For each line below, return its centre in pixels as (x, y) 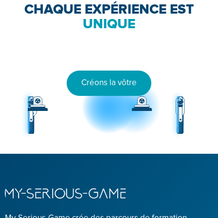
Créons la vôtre (109, 83)
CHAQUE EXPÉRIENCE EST (109, 10)
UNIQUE (109, 24)
